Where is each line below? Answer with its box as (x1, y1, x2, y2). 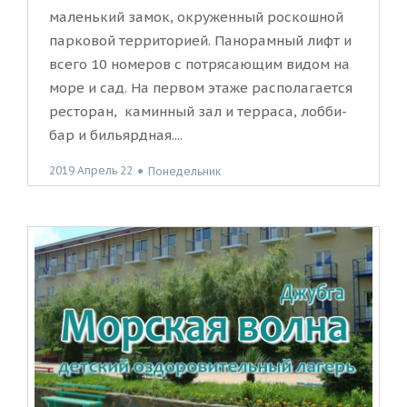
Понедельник (148, 164, 221, 178)
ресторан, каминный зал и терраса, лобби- (49, 103, 347, 121)
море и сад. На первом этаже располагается (49, 79, 352, 97)
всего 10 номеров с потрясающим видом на (49, 55, 350, 74)
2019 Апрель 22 (49, 164, 133, 178)
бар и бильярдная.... (49, 126, 183, 144)
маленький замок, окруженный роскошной (49, 8, 343, 26)
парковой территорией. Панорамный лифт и (49, 32, 352, 50)
